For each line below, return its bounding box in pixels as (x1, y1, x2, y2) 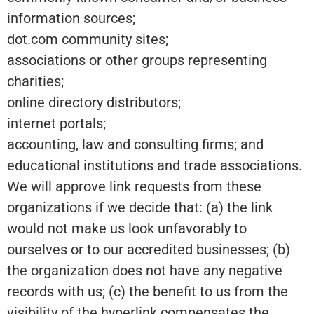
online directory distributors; (7, 93, 181, 111)
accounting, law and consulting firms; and (7, 135, 264, 153)
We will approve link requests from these (7, 177, 261, 195)
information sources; (7, 9, 135, 27)
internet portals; (7, 114, 106, 132)
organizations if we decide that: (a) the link (7, 198, 273, 216)
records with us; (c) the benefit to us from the (7, 282, 288, 300)
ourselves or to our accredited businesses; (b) (7, 240, 290, 258)
